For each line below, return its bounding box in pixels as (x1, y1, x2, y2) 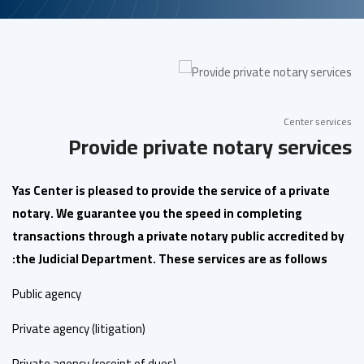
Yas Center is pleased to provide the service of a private (12, 179, 330, 203)
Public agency (12, 282, 81, 306)
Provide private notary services (68, 127, 352, 167)
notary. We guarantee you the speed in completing (12, 201, 302, 226)
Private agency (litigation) (12, 317, 145, 341)
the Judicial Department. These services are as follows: (15, 247, 327, 271)
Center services (284, 112, 352, 132)
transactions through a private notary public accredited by (12, 224, 344, 249)
